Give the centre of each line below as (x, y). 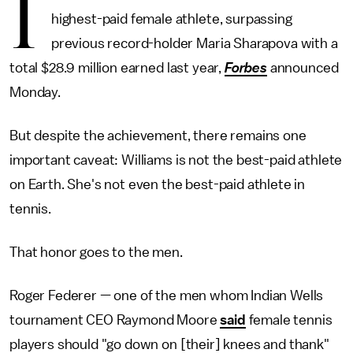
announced (303, 68)
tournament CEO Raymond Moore (115, 320)
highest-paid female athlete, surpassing (171, 19)
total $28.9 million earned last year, (117, 68)
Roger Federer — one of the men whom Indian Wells (167, 295)
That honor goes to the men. (96, 252)
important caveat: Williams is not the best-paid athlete (176, 160)
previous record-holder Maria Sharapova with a (194, 43)
